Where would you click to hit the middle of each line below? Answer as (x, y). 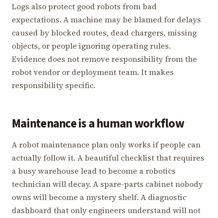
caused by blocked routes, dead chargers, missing (104, 33)
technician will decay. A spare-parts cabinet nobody (107, 184)
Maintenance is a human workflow (98, 124)
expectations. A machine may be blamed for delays (106, 20)
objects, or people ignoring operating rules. (91, 46)
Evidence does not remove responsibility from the (104, 59)
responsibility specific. (54, 85)
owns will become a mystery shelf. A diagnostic (99, 197)
